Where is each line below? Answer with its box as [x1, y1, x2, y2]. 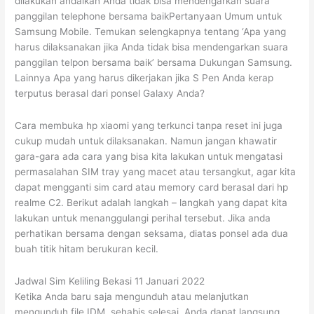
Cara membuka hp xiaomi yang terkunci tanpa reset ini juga [15, 120, 283, 132]
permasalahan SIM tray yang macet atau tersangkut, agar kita [15, 166, 296, 178]
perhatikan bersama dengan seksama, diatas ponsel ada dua [15, 228, 289, 240]
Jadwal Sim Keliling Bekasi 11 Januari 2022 [15, 275, 205, 287]
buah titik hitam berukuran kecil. [15, 243, 159, 255]
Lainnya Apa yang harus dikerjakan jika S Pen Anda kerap [15, 72, 274, 84]
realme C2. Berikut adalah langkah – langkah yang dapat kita [15, 197, 288, 209]
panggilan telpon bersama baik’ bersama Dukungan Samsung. [15, 57, 293, 69]
